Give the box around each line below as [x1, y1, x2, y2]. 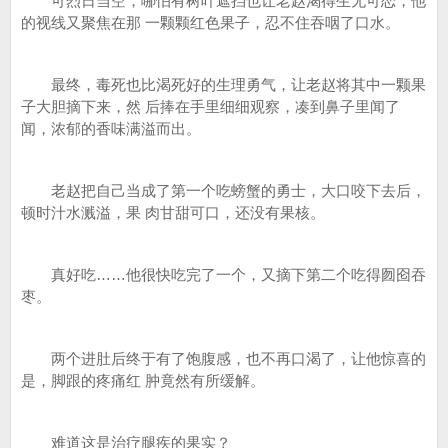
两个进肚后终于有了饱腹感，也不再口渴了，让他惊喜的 [21, 350, 426, 367]
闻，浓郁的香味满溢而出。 [21, 120, 201, 137]
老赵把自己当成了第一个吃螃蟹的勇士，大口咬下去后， [21, 182, 426, 199]
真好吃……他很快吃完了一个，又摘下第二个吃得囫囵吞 [21, 266, 426, 283]
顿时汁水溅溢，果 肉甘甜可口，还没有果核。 [21, 204, 325, 221]
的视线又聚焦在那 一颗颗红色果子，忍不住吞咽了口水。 [21, 14, 400, 31]
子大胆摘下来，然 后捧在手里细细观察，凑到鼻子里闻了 [21, 98, 400, 115]
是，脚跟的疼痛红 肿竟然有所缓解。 [21, 372, 265, 389]
